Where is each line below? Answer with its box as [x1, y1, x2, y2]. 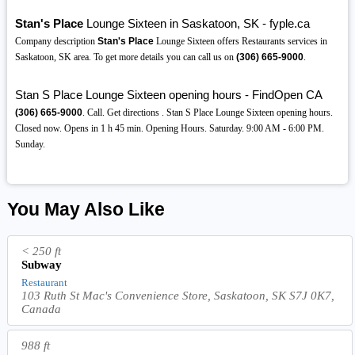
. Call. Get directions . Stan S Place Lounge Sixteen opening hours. [82, 107, 333, 119]
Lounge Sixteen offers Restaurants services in [153, 36, 327, 48]
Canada [21, 303, 62, 316]
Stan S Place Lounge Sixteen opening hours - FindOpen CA [14, 88, 323, 102]
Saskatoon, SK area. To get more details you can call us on [14, 52, 236, 63]
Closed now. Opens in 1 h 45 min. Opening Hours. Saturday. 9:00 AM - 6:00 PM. [14, 123, 324, 135]
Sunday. [14, 139, 45, 151]
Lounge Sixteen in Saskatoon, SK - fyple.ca [82, 17, 310, 31]
